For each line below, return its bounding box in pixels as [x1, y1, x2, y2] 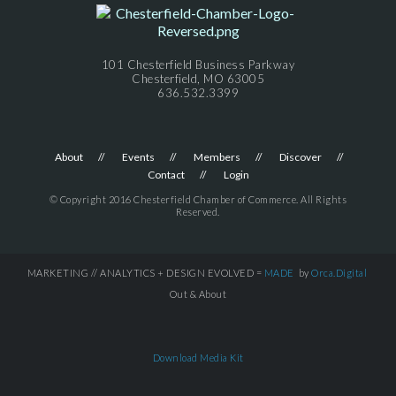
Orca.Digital [311, 266, 367, 278]
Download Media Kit [152, 351, 244, 363]
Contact [148, 167, 185, 181]
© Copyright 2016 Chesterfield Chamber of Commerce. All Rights [49, 193, 347, 205]
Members [193, 149, 240, 164]
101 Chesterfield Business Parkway [101, 57, 295, 72]
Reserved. [176, 205, 220, 217]
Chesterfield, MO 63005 [132, 71, 264, 86]
